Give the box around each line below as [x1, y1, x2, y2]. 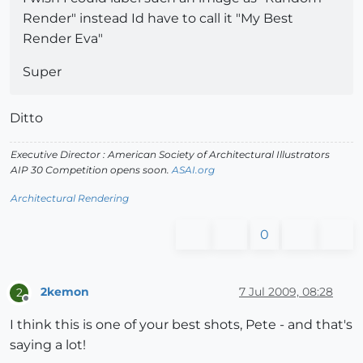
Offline [25, 298, 57, 311]
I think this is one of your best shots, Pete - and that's [10, 316, 352, 332]
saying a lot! [10, 336, 86, 352]
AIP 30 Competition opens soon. [11, 163, 172, 176]
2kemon [41, 284, 89, 300]
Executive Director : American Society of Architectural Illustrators [11, 147, 330, 160]
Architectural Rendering [11, 191, 129, 204]
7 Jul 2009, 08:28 [239, 284, 333, 300]
